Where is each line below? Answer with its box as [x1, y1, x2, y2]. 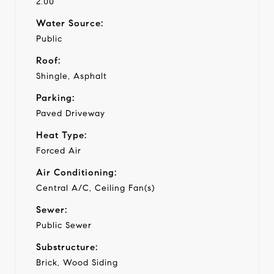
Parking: [36, 92, 75, 103]
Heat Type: [36, 129, 87, 141]
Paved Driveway [36, 108, 105, 119]
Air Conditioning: [36, 166, 117, 178]
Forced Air [36, 145, 81, 156]
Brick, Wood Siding [36, 257, 118, 268]
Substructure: [36, 241, 98, 253]
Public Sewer [36, 220, 92, 231]
